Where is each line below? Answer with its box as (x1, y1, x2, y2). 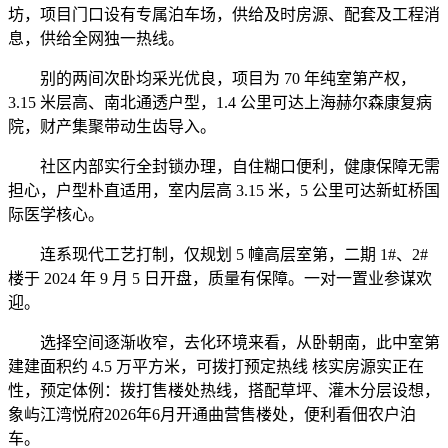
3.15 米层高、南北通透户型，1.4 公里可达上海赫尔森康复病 (8, 94, 432, 112)
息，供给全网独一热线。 (8, 30, 184, 48)
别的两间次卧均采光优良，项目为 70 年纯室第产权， (8, 70, 416, 88)
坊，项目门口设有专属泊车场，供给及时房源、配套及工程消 (8, 6, 440, 24)
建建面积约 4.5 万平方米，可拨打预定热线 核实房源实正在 (8, 358, 424, 376)
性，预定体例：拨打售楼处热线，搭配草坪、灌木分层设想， (8, 382, 440, 400)
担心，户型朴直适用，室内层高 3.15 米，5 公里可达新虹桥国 (8, 182, 440, 200)
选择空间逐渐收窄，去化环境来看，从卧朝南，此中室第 (8, 334, 440, 352)
